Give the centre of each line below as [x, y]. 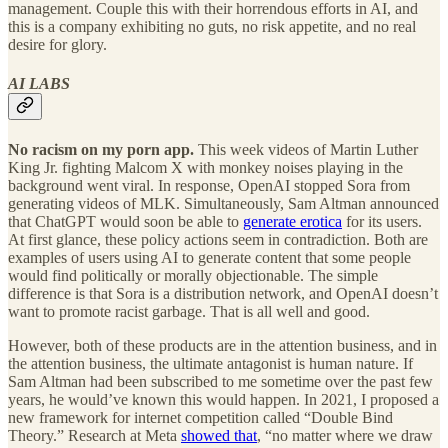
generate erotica [292, 222]
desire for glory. [57, 44]
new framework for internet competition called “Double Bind [200, 418]
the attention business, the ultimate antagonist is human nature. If [210, 364]
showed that [219, 436]
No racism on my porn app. [103, 150]
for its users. [382, 222]
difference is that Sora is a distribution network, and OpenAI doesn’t [223, 294]
